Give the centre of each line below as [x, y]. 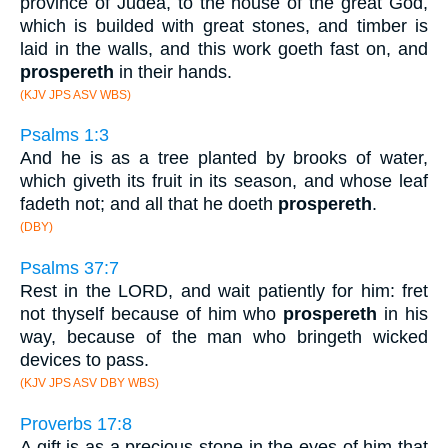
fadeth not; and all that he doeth [149, 204]
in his [402, 314]
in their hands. [173, 71]
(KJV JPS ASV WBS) [75, 94]
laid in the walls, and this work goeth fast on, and [224, 48]
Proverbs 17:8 [76, 423]
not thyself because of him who [152, 314]
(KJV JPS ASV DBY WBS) [89, 383]
